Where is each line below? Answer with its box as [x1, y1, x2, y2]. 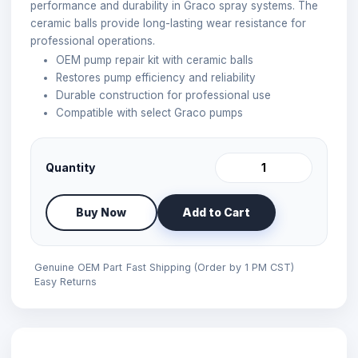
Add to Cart [182, 205, 251, 219]
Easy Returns [34, 275, 97, 288]
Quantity [46, 161, 95, 174]
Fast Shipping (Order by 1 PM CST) [126, 261, 294, 273]
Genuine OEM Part [34, 261, 122, 273]
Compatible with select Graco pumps [56, 105, 243, 119]
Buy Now [76, 205, 127, 219]
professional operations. [30, 34, 155, 47]
